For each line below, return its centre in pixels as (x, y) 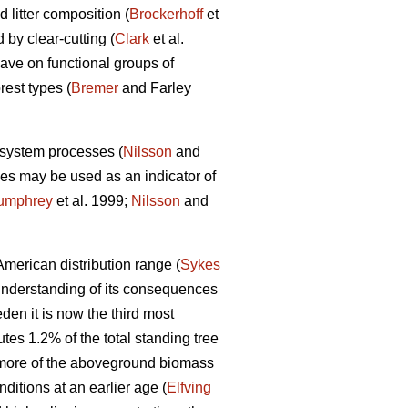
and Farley (155, 88)
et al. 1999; (92, 201)
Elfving (189, 388)
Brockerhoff (166, 15)
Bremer (95, 88)
